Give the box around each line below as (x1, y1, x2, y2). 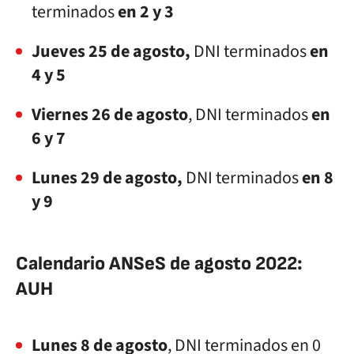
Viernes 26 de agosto (32, 102, 188, 127)
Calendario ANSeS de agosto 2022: (16, 252, 303, 275)
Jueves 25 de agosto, (32, 39, 194, 64)
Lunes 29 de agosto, (32, 165, 183, 190)
